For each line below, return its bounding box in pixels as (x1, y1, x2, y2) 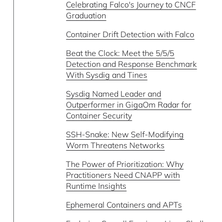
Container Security (66, 111, 132, 120)
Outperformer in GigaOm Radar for (66, 100, 192, 110)
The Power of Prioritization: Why (66, 159, 184, 169)
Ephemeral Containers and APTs (66, 200, 182, 210)
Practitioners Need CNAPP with (66, 170, 180, 180)
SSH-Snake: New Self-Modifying (66, 129, 184, 139)
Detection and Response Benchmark (66, 59, 197, 69)
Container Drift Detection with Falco (66, 29, 195, 39)
